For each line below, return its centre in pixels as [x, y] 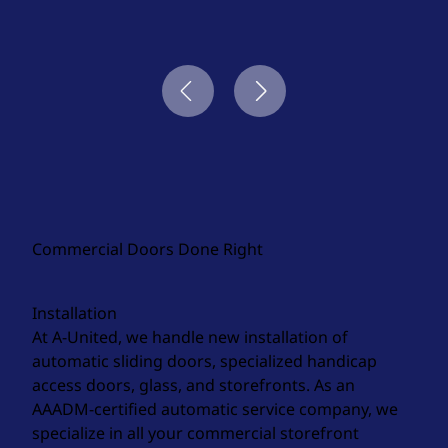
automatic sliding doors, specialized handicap [204, 361]
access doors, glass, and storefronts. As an [193, 385]
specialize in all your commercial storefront [195, 433]
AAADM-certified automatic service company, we [215, 409]
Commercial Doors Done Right [147, 249]
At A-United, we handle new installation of [190, 337]
